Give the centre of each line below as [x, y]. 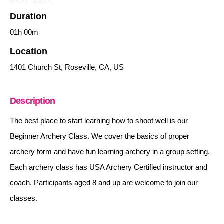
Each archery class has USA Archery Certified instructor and [109, 167]
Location [29, 51]
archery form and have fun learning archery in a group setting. [110, 152]
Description [33, 101]
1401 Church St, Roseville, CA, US [67, 67]
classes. [24, 198]
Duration [28, 17]
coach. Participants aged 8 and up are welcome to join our [104, 183]
